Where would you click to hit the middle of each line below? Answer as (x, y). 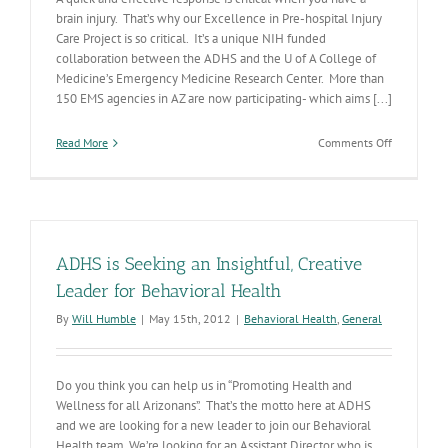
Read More (82, 142)
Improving (416, 159)
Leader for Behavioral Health (168, 291)
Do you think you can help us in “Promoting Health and (204, 385)
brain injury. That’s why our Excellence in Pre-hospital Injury (219, 18)
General (362, 318)
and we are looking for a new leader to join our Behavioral (213, 425)
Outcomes (416, 177)
